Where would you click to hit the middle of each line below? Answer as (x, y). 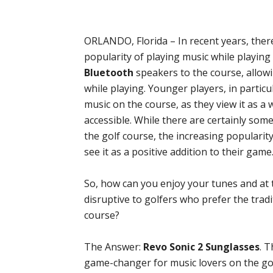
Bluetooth (109, 73)
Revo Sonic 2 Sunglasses (201, 247)
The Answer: (114, 247)
